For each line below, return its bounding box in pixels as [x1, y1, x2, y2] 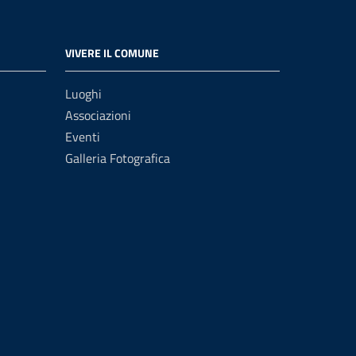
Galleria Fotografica [65, 149, 170, 168]
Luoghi [65, 84, 102, 103]
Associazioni [65, 106, 131, 125]
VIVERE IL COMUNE [65, 44, 159, 61]
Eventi [65, 127, 100, 146]
